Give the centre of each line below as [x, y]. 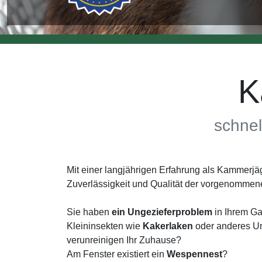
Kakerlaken [168, 226]
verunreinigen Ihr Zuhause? [124, 240]
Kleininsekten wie [105, 226]
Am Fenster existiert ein [117, 254]
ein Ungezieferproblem [162, 212]
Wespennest [194, 254]
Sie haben [89, 212]
